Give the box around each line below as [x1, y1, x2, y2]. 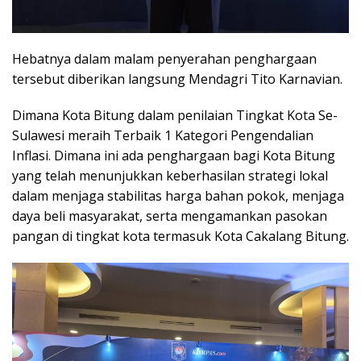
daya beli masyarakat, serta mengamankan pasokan [12, 207, 327, 226]
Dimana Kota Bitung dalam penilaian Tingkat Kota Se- [12, 106, 338, 125]
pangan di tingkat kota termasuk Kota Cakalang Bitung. [12, 227, 349, 246]
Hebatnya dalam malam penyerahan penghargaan [12, 50, 317, 68]
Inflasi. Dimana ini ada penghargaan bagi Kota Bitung [12, 147, 335, 165]
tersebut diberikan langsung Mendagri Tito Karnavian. [12, 70, 342, 89]
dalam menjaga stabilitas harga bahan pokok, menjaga [12, 187, 344, 205]
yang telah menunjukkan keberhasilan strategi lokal [12, 167, 328, 185]
